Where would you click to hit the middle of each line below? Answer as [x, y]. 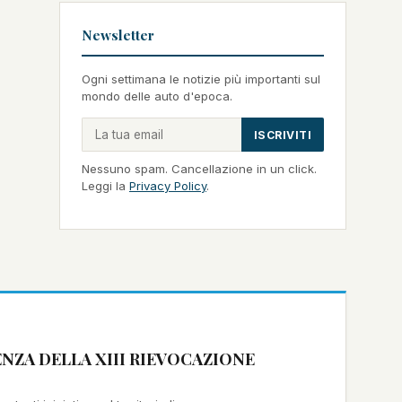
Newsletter [118, 35]
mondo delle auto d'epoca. [157, 96]
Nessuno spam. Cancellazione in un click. [199, 169]
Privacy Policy [168, 186]
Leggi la [105, 186]
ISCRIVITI [282, 135]
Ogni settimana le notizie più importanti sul [201, 79]
